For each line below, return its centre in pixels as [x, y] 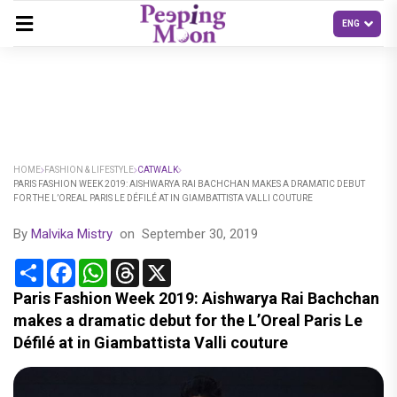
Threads [164, 265]
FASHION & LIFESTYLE [89, 170]
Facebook [106, 265]
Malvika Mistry [74, 234]
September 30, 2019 [200, 234]
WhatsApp [139, 265]
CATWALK [158, 170]
